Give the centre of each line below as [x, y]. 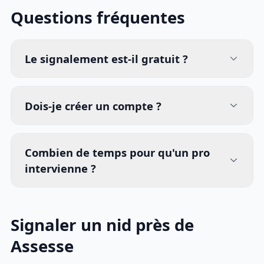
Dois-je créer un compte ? [93, 105]
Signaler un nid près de [103, 225]
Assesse [42, 246]
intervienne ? [61, 169]
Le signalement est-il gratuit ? [107, 58]
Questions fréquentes [98, 18]
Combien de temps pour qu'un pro [118, 153]
